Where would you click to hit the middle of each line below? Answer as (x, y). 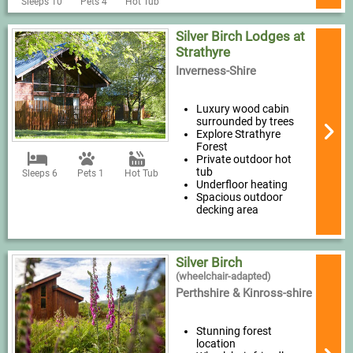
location (216, 344)
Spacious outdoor (239, 197)
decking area (227, 210)
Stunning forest (234, 331)
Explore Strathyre (238, 134)
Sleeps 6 (39, 174)
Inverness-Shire (216, 71)
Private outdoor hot (243, 160)
